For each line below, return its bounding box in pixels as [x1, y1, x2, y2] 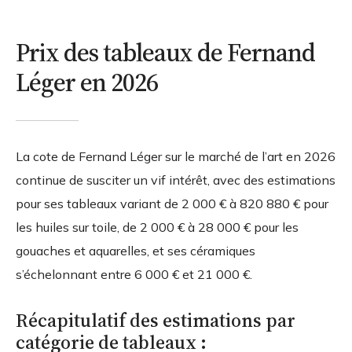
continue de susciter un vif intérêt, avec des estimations [16, 172, 335, 189]
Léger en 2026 [16, 65, 158, 101]
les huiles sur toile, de [16, 219, 140, 236]
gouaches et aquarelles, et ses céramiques [16, 243, 255, 259]
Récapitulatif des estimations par [16, 307, 295, 334]
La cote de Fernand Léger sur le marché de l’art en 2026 [16, 148, 335, 165]
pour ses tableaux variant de [16, 196, 181, 212]
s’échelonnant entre [16, 266, 134, 283]
